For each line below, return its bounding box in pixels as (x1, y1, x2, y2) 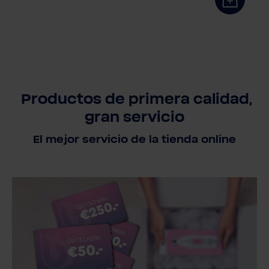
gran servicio (85, 110, 184, 126)
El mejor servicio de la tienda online (33, 134, 236, 147)
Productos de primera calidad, (17, 92, 252, 108)
